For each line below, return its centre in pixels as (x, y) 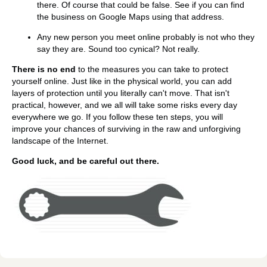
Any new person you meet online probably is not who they (146, 37)
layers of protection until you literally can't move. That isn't (121, 93)
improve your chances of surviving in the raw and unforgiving (126, 128)
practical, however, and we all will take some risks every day (125, 105)
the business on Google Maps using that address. (131, 16)
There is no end (44, 69)
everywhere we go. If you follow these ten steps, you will (117, 117)
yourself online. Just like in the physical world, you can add (122, 81)
